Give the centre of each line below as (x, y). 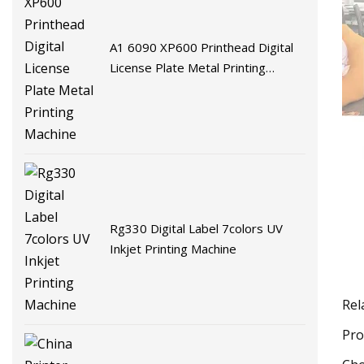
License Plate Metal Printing (188, 67)
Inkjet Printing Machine (173, 249)
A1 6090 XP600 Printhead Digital (202, 47)
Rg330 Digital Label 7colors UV (197, 229)
